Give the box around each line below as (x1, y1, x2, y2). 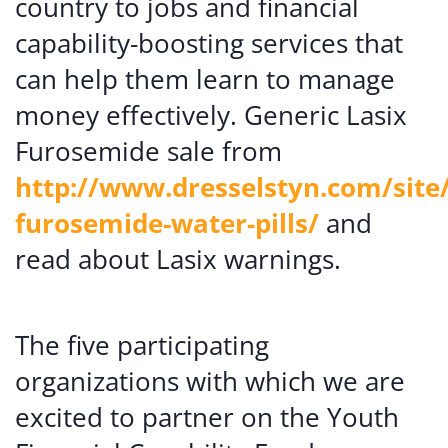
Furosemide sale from (15, 133, 282, 169)
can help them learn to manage (15, 61, 395, 97)
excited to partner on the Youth (15, 399, 399, 435)
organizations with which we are (15, 363, 405, 399)
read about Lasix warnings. (15, 241, 341, 277)
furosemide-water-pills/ (15, 205, 319, 241)
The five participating (15, 327, 269, 363)
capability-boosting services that (15, 25, 403, 61)
